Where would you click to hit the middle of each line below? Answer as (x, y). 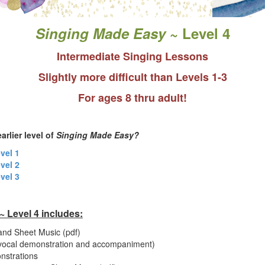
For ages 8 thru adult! (132, 98)
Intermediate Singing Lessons (132, 56)
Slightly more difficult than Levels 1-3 (132, 77)
